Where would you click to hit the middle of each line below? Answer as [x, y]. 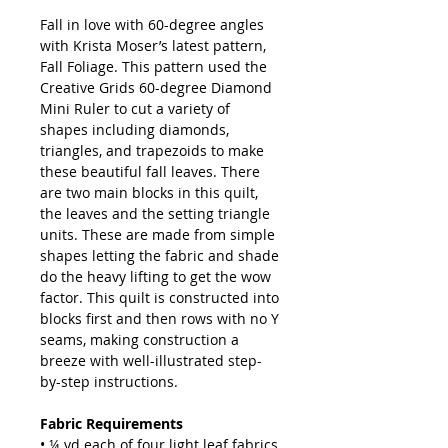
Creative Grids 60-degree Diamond [156, 88]
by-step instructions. [109, 382]
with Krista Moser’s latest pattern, [153, 46]
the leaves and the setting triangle [155, 214]
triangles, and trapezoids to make [152, 151]
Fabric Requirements [111, 424]
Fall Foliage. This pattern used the [153, 67]
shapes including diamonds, [134, 130]
